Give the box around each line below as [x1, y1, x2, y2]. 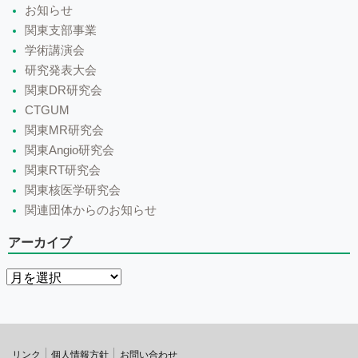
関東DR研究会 [25, 83, 102, 97]
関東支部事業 [25, 23, 97, 37]
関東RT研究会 [25, 163, 101, 177]
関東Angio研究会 [25, 143, 114, 157]
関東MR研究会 [25, 123, 104, 137]
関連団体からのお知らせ [25, 203, 157, 217]
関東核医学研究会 [25, 183, 121, 197]
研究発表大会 [25, 63, 97, 77]
